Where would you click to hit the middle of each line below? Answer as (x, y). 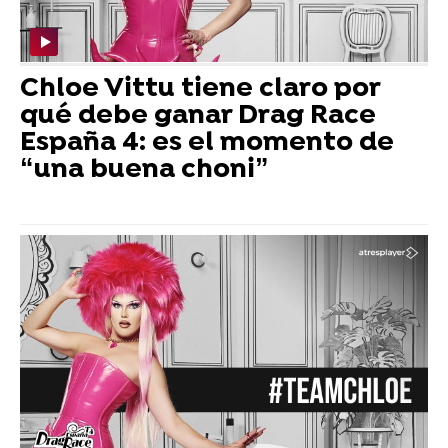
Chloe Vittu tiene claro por (200, 89)
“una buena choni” (144, 170)
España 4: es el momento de (207, 143)
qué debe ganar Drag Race (198, 116)
